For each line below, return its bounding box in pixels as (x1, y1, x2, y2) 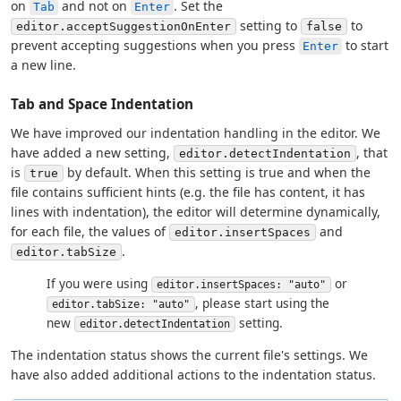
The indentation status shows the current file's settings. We (11, 346, 368, 363)
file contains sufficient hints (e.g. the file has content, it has (11, 183, 365, 200)
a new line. (11, 55, 76, 73)
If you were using (47, 274, 151, 292)
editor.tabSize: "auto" (52, 297, 190, 311)
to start (342, 36, 388, 54)
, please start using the (195, 294, 329, 311)
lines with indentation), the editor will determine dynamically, (11, 202, 380, 220)
